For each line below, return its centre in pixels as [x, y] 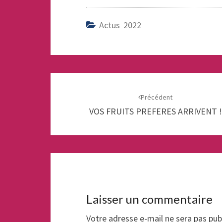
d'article [76, 99]
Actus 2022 [120, 25]
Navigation [86, 81]
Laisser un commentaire [149, 199]
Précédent [157, 97]
